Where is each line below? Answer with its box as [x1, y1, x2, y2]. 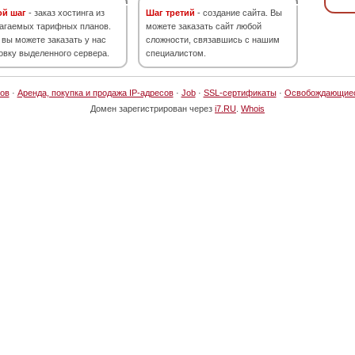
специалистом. [146, 48, 206, 58]
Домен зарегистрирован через [90, 104, 215, 113]
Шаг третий [146, 8, 195, 17]
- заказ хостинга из [26, 8, 105, 17]
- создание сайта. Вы [195, 8, 282, 17]
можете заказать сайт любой [146, 21, 261, 31]
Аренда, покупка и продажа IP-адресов [17, 88, 174, 97]
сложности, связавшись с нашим [146, 35, 280, 44]
